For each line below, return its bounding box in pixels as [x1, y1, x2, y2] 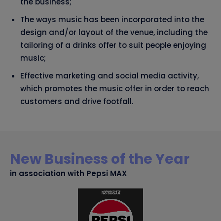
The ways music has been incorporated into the [20, 14, 204, 25]
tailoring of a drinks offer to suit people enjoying [20, 40, 206, 51]
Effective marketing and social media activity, [20, 71, 199, 81]
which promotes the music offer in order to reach [20, 83, 209, 94]
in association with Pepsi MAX [10, 168, 127, 179]
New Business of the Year [10, 149, 189, 169]
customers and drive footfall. [20, 96, 133, 107]
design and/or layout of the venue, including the [20, 27, 208, 38]
